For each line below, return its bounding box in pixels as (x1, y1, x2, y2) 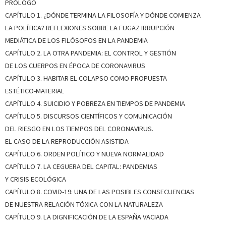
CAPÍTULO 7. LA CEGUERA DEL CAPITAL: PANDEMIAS (5, 161, 157, 171)
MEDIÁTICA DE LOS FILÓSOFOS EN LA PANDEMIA (5, 35, 149, 45)
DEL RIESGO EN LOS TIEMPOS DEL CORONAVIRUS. (5, 124, 153, 133)
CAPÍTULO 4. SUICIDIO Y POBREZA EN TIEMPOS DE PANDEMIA (5, 98, 187, 108)
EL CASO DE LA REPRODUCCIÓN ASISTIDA (5, 136, 130, 146)
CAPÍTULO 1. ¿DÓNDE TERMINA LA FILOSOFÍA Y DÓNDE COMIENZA (5, 10, 201, 20)
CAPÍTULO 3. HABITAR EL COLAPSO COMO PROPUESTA (5, 73, 167, 83)
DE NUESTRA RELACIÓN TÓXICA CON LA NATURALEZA (5, 199, 164, 209)
